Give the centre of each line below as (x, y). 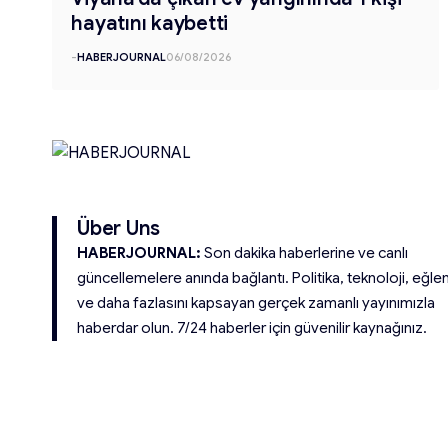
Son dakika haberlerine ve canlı (304, 252)
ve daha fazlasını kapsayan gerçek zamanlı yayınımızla (256, 302)
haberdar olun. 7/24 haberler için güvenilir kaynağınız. (252, 327)
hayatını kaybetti (150, 23)
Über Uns (118, 228)
